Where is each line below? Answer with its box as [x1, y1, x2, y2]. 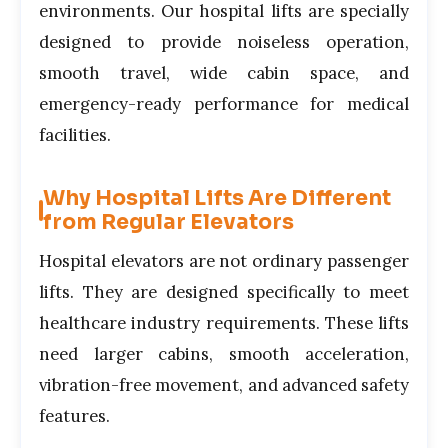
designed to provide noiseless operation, [39, 31, 409, 53]
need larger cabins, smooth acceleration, [39, 343, 409, 366]
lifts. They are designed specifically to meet [39, 281, 409, 304]
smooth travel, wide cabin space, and [39, 62, 409, 84]
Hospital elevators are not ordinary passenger [39, 250, 409, 273]
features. [39, 405, 110, 428]
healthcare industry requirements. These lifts [39, 312, 409, 335]
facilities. [39, 124, 111, 146]
